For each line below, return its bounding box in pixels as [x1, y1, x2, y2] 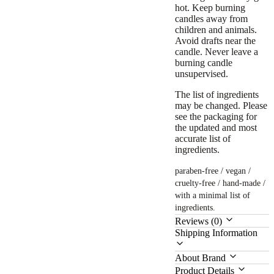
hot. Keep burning [175, 2, 246, 13]
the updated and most [175, 122, 257, 133]
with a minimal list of [175, 190, 251, 200]
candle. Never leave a [175, 46, 259, 57]
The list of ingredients [175, 89, 259, 100]
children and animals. [175, 24, 257, 35]
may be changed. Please [175, 100, 268, 111]
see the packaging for [175, 111, 257, 122]
